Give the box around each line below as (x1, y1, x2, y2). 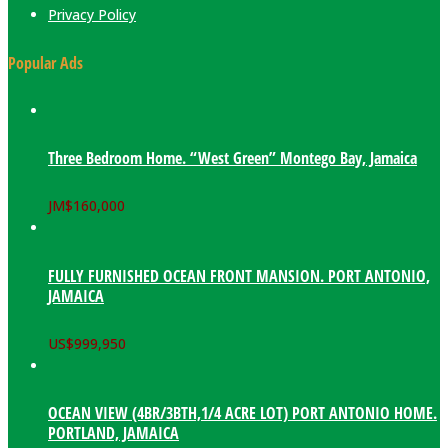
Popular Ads (8, 51, 83, 74)
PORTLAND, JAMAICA (48, 422, 179, 445)
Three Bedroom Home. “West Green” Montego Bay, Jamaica (48, 147, 417, 170)
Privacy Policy (48, 5, 136, 25)
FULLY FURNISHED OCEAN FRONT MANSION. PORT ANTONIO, (48, 264, 430, 287)
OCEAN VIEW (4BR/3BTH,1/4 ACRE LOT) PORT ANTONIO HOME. (48, 402, 437, 425)
